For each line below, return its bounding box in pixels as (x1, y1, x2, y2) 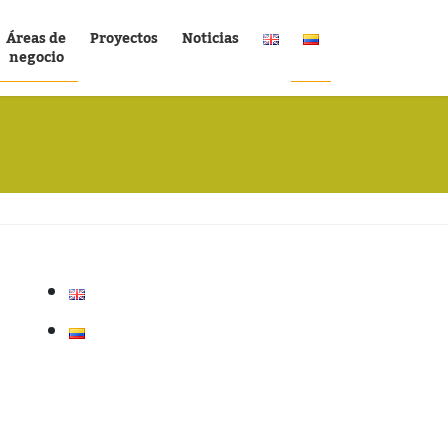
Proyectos (90, 25, 158, 53)
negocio (8, 44, 64, 72)
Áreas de (6, 25, 66, 53)
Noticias (182, 25, 239, 53)
